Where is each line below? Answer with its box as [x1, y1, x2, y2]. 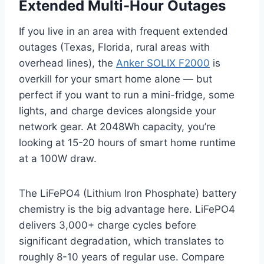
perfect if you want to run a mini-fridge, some [19, 89, 235, 101]
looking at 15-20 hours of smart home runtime [19, 137, 236, 149]
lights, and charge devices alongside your [19, 105, 216, 117]
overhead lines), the [19, 57, 116, 70]
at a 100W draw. [19, 153, 97, 165]
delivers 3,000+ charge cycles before [19, 219, 196, 232]
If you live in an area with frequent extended [19, 25, 228, 38]
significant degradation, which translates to [19, 235, 224, 247]
